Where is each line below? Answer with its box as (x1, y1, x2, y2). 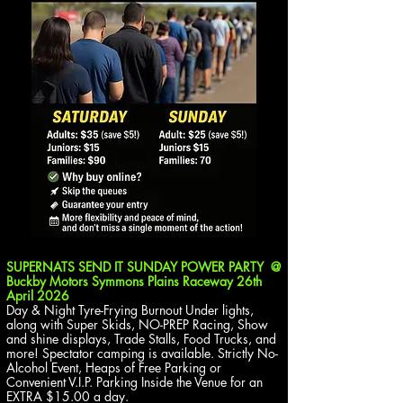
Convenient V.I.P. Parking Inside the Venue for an (6, 373, 263, 390)
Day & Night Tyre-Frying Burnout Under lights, (6, 301, 254, 318)
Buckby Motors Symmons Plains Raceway (6, 273, 237, 290)
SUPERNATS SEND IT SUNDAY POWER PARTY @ (6, 258, 281, 275)
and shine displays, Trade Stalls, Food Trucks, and (6, 330, 276, 347)
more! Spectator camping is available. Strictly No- (6, 345, 278, 362)
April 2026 (6, 287, 69, 304)
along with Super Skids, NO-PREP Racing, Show (6, 316, 268, 333)
